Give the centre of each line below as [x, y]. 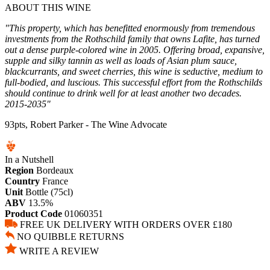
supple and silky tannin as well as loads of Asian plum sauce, [121, 60]
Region [19, 170]
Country [22, 181]
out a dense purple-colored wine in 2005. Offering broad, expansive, [135, 49]
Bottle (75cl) [49, 192]
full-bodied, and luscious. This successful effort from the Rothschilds [133, 82]
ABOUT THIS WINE [48, 7]
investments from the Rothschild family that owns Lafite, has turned [132, 39]
